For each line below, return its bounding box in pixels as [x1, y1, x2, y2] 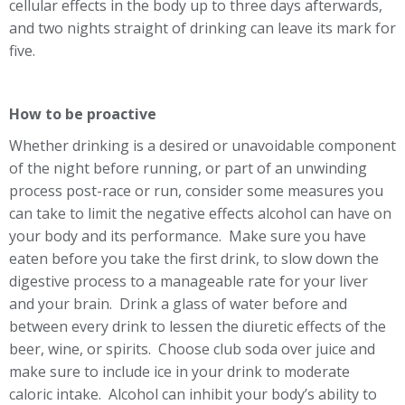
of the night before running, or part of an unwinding [9, 158, 367, 178]
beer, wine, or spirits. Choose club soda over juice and [9, 339, 375, 359]
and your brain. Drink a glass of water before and [9, 294, 347, 314]
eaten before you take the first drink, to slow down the [9, 249, 379, 268]
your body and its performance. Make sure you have [9, 226, 366, 246]
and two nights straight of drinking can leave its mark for [9, 18, 396, 38]
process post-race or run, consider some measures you [9, 181, 383, 201]
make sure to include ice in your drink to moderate [9, 362, 350, 381]
